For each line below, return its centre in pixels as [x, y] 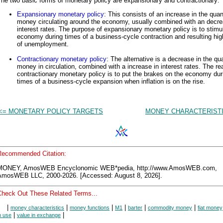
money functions [90, 207]
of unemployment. [43, 44]
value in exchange [39, 215]
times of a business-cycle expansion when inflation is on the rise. [111, 82]
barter [135, 207]
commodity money [170, 207]
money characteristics [37, 207]
